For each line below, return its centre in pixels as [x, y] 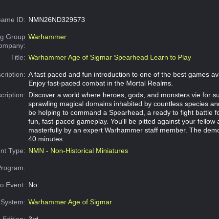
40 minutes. [46, 139]
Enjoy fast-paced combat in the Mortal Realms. [100, 83]
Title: [18, 57]
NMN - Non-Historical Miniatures [78, 150]
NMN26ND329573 [56, 19]
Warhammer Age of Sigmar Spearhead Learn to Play [109, 57]
